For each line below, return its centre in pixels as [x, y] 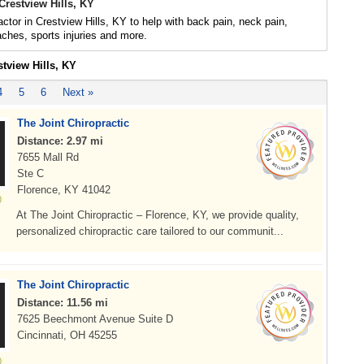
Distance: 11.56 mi [63, 303]
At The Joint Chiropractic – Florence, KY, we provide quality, [158, 215]
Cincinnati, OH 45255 [67, 335]
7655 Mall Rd [48, 157]
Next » [78, 92]
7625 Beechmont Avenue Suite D [95, 319]
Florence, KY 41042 [64, 190]
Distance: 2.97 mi [60, 141]
